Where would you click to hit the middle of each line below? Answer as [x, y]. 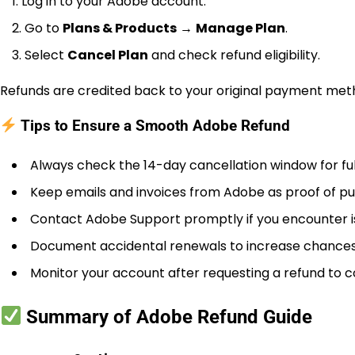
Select [46, 55]
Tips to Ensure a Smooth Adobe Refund [154, 126]
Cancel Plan [108, 55]
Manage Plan [240, 28]
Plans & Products [120, 28]
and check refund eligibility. [234, 55]
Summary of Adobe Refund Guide [167, 317]
